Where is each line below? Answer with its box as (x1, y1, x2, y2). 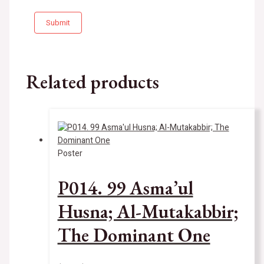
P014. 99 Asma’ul (57, 175, 193, 200)
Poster (57, 147, 82, 160)
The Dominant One (57, 222, 210, 247)
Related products (25, 69, 159, 94)
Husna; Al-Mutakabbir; (57, 199, 238, 224)
